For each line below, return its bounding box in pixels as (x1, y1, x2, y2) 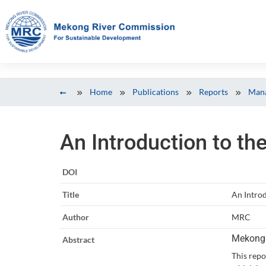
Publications (132, 87, 179, 97)
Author (62, 211, 89, 222)
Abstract (62, 234, 94, 245)
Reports (198, 87, 228, 97)
